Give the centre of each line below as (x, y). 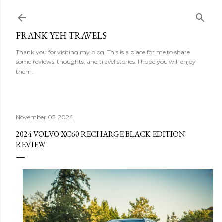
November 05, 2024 (45, 117)
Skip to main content (111, 12)
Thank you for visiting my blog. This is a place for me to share (103, 52)
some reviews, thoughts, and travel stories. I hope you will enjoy (106, 62)
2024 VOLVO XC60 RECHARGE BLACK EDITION (101, 134)
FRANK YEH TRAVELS (61, 35)
